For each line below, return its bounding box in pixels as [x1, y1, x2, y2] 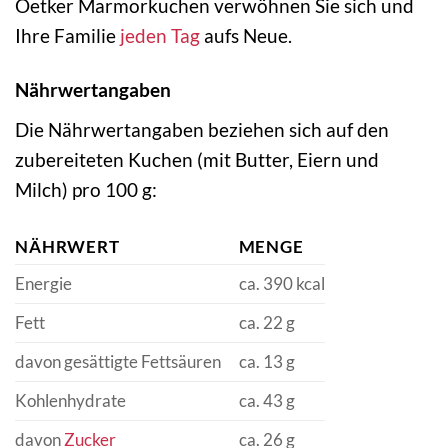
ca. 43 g [238, 390, 295, 412]
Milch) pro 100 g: [15, 178, 157, 202]
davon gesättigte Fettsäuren [15, 351, 221, 373]
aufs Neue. [200, 23, 292, 47]
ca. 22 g [238, 312, 295, 334]
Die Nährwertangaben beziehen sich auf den [15, 118, 389, 142]
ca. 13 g [238, 351, 295, 373]
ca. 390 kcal [238, 273, 325, 295]
